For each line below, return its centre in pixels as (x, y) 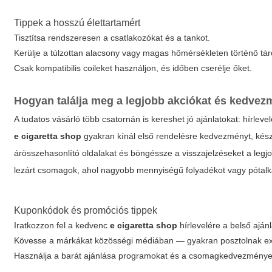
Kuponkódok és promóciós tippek (86, 210)
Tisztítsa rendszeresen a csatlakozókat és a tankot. (112, 38)
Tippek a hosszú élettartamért (77, 23)
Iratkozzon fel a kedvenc (62, 225)
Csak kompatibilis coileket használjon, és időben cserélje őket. (133, 68)
